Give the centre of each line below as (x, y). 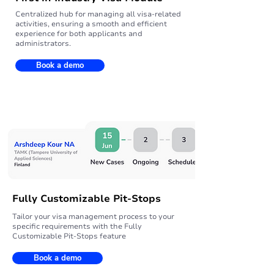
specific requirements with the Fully (77, 226)
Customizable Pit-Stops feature (69, 236)
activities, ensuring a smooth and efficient (91, 24)
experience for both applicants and (79, 34)
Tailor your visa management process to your (93, 217)
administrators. (43, 43)
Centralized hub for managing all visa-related (98, 14)
